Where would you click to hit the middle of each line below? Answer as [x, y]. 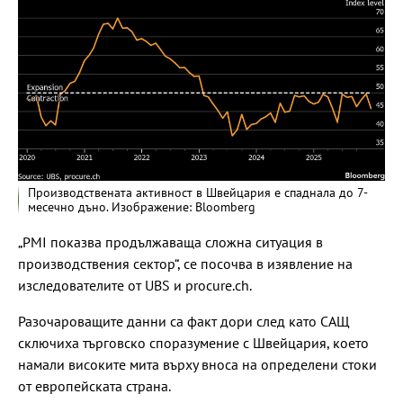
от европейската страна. [94, 386]
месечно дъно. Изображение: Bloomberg [142, 207]
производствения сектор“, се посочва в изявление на [185, 264]
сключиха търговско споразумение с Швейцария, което [193, 343]
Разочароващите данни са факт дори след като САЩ [184, 322]
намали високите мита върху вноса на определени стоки [197, 365]
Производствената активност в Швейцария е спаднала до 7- [198, 193]
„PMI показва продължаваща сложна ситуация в [170, 242]
